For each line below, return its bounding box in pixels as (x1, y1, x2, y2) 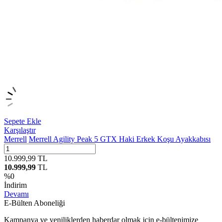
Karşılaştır (4, 125, 36, 134)
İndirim (4, 180, 27, 189)
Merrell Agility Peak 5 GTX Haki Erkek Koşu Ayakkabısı (29, 134, 211, 143)
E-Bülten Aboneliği (4, 198, 65, 207)
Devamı (4, 189, 29, 198)
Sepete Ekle (4, 116, 41, 125)
